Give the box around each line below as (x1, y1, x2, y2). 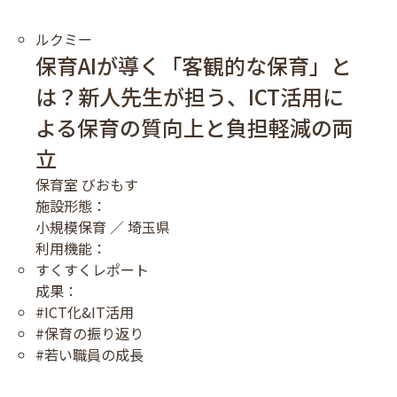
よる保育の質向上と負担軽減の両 (35, 111, 354, 143)
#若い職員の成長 (35, 343, 144, 365)
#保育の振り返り (35, 322, 144, 344)
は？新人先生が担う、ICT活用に (35, 80, 344, 112)
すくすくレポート (35, 258, 149, 280)
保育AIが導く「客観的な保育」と (35, 49, 352, 81)
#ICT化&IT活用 (35, 300, 134, 323)
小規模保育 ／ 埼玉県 (35, 215, 170, 237)
